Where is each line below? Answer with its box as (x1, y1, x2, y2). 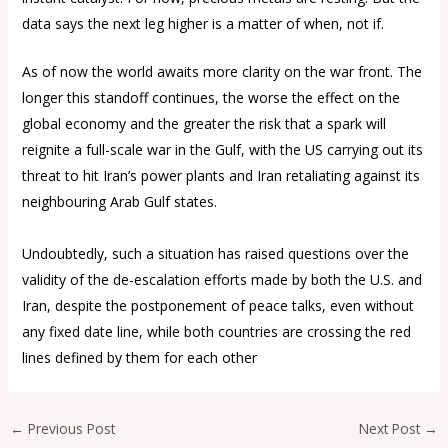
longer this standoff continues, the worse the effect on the (21, 88, 400, 108)
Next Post (359, 419, 425, 439)
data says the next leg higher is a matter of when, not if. (21, 14, 384, 33)
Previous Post (23, 419, 115, 439)
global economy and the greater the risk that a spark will (21, 114, 386, 134)
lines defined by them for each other (21, 348, 257, 368)
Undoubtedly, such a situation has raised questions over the (21, 244, 409, 264)
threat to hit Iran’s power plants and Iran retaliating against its (21, 166, 420, 186)
